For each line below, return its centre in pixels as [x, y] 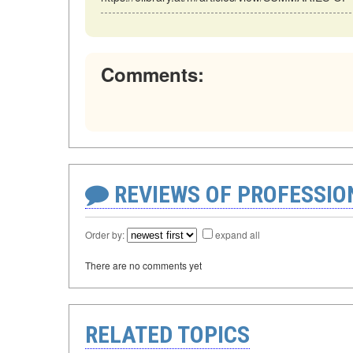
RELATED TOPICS [167, 335]
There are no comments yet [143, 266]
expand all [238, 235]
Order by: [106, 235]
